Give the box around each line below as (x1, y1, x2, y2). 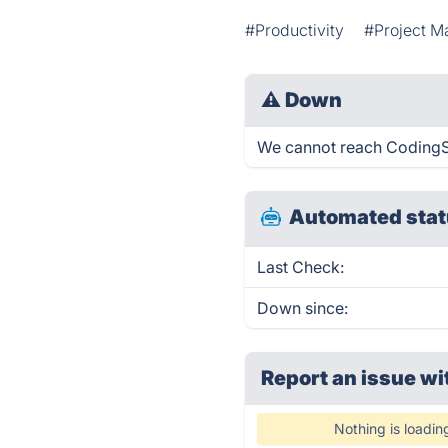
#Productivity (245, 20, 345, 40)
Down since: (257, 298, 349, 318)
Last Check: (257, 257, 345, 277)
